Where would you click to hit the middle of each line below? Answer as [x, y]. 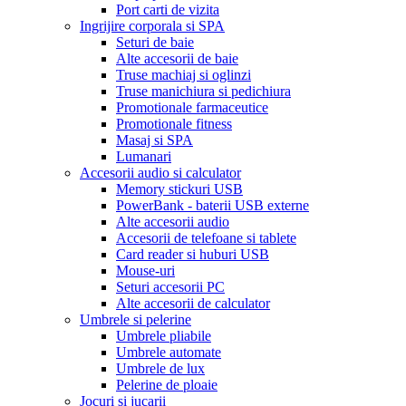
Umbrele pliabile [164, 335]
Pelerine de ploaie [167, 384]
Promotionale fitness [174, 123]
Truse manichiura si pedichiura [203, 91]
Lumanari [144, 156]
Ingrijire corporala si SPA [152, 25]
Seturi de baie [155, 42]
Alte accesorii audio [173, 221]
